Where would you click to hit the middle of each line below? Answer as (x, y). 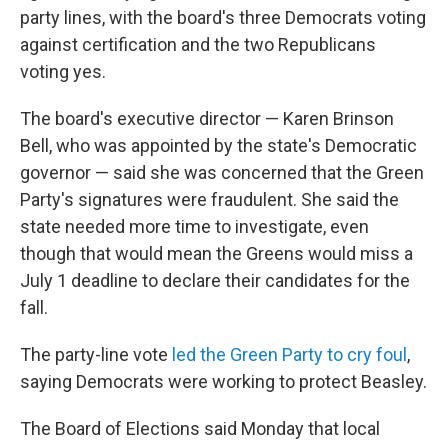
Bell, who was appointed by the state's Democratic (218, 145)
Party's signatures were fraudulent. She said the (209, 199)
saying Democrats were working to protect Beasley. (223, 381)
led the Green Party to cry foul (289, 354)
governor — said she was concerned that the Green (222, 172)
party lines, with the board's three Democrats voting (223, 17)
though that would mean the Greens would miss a (216, 253)
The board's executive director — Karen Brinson (207, 118)
